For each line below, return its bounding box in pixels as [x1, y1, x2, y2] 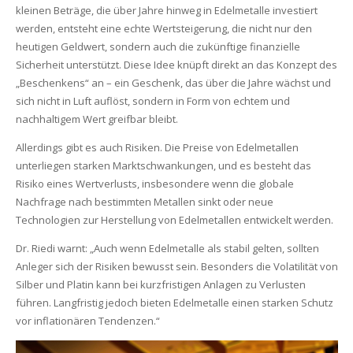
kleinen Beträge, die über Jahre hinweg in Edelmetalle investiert [15, 3, 318, 17]
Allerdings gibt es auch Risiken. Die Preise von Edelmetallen [15, 140, 299, 154]
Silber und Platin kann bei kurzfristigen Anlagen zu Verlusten [15, 277, 306, 292]
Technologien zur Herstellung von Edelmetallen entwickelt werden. [15, 213, 333, 227]
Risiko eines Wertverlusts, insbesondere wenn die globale [15, 176, 294, 191]
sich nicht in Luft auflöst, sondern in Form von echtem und [15, 94, 290, 108]
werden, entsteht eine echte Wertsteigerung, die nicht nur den [15, 21, 312, 35]
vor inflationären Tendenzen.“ [15, 314, 160, 328]
